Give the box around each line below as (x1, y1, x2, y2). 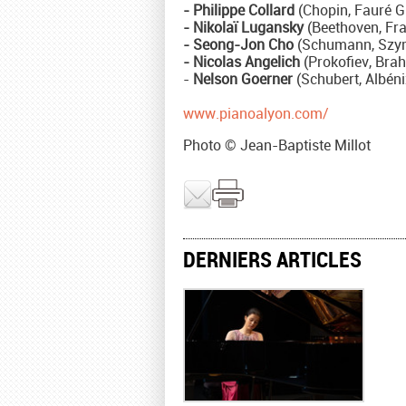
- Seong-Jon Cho (183, 34, 294, 54)
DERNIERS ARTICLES (183, 244, 362, 274)
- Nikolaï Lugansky (183, 16, 304, 37)
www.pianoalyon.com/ (183, 102, 329, 123)
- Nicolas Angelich (183, 51, 300, 72)
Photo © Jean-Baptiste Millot (183, 134, 371, 155)
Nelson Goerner (193, 68, 293, 89)
